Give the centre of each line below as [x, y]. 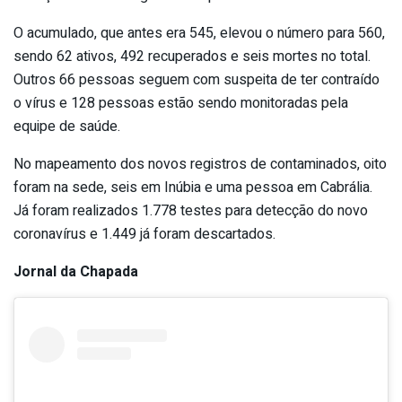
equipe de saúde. [67, 126]
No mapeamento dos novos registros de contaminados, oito [200, 164]
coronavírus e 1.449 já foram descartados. [144, 234]
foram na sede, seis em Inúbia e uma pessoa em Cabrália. [193, 187]
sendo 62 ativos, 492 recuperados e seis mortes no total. [192, 56]
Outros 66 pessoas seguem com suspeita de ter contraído [197, 79]
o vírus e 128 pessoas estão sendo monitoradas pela [181, 103]
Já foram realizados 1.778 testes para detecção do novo [191, 210]
